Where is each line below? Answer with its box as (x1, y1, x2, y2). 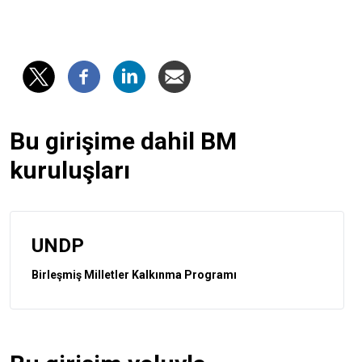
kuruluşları (10, 155, 130, 184)
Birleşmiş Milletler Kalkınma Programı (32, 267, 237, 281)
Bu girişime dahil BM (10, 126, 237, 155)
